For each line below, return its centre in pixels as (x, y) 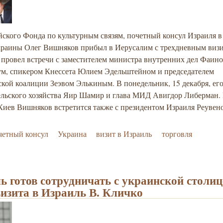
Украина (72, 134)
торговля (177, 134)
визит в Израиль (124, 134)
